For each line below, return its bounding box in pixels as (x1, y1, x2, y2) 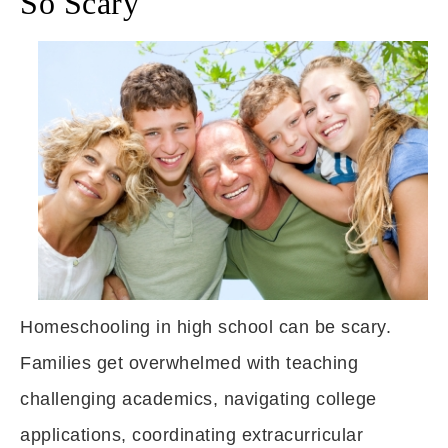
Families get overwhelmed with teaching (20, 353, 358, 373)
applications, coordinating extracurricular (20, 425, 363, 445)
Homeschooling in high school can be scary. (20, 317, 391, 337)
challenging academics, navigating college (20, 389, 377, 409)
